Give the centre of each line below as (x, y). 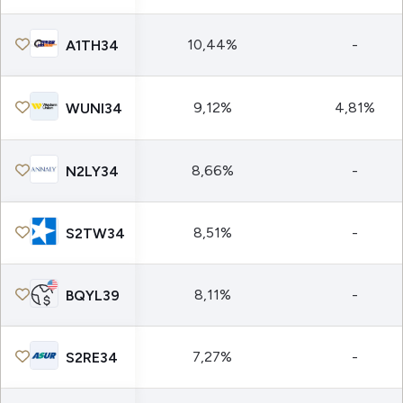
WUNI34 (94, 108)
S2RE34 (92, 357)
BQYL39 (93, 295)
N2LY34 (92, 171)
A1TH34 (92, 45)
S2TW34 (95, 233)
